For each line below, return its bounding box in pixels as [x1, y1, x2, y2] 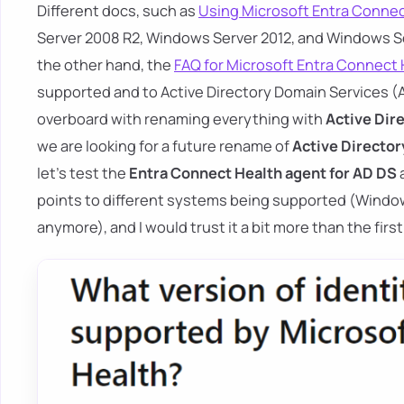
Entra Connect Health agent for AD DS [129, 162, 397, 184]
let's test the [37, 162, 129, 184]
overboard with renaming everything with [37, 108, 326, 130]
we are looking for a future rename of [37, 135, 292, 157]
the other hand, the [37, 54, 174, 76]
